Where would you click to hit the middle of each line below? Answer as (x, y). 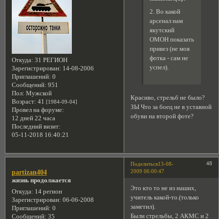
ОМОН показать (172, 39)
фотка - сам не (169, 58)
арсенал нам (166, 21)
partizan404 (29, 172)
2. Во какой (165, 11)
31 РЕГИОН (50, 60)
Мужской (38, 94)
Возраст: (24, 102)
